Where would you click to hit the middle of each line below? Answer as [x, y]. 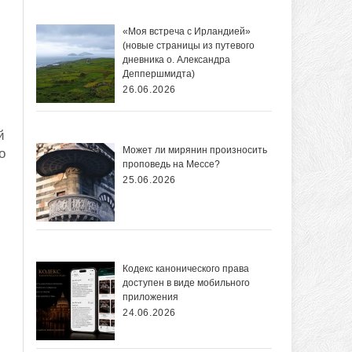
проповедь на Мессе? [171, 165]
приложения [150, 297]
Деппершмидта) [159, 74]
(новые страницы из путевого [189, 46]
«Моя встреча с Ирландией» [187, 32]
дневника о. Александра [176, 60]
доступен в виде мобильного [186, 283]
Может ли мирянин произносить [195, 150]
